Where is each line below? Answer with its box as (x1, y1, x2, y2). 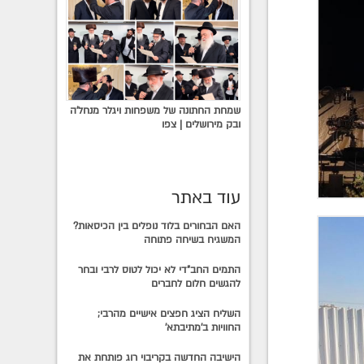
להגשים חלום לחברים (151, 276, 241, 290)
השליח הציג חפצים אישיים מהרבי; (97, 306, 241, 320)
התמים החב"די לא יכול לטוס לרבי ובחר (78, 262, 241, 276)
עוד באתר (171, 185, 241, 210)
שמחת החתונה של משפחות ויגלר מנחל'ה (70, 103, 241, 117)
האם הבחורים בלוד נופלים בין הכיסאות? (73, 219, 241, 232)
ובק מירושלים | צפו (162, 117, 241, 131)
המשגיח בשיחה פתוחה (144, 232, 241, 246)
